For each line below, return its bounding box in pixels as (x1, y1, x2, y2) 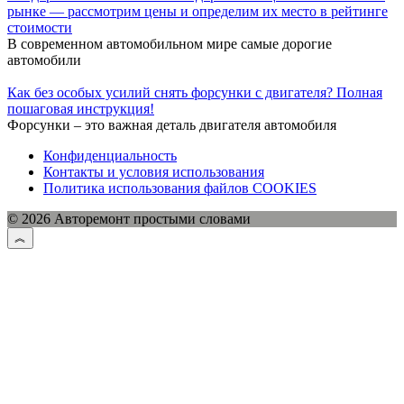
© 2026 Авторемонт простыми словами (7, 210, 251, 226)
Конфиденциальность (43, 147, 177, 163)
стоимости (7, 19, 72, 35)
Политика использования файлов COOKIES (43, 179, 317, 196)
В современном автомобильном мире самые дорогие (7, 35, 332, 51)
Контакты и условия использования (43, 163, 264, 179)
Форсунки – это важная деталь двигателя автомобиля (7, 116, 336, 133)
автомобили (7, 51, 81, 68)
